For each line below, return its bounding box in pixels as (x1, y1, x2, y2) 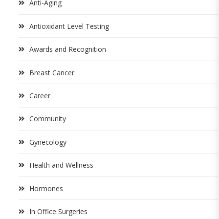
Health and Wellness (29, 160, 93, 170)
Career (29, 90, 50, 100)
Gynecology (29, 137, 66, 147)
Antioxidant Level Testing (29, 21, 109, 31)
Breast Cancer (29, 67, 74, 77)
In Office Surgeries (29, 207, 88, 217)
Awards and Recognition (29, 44, 106, 54)
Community (29, 114, 66, 124)
